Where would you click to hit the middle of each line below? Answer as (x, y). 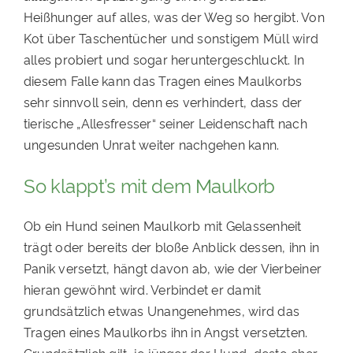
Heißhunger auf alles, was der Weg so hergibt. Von (174, 17)
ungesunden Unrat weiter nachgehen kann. (151, 145)
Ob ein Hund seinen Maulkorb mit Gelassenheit (162, 226)
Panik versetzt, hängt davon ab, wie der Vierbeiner (172, 268)
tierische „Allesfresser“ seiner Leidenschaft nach (165, 123)
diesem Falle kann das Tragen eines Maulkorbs (163, 81)
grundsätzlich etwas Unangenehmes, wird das (162, 311)
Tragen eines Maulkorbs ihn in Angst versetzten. (165, 332)
